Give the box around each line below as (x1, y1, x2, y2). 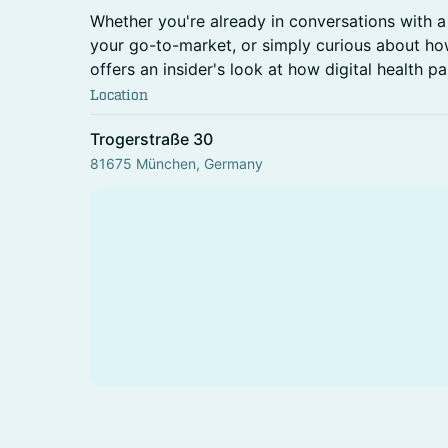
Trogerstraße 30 (90, 129, 213, 149)
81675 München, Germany (90, 155, 263, 172)
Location (90, 87, 148, 104)
